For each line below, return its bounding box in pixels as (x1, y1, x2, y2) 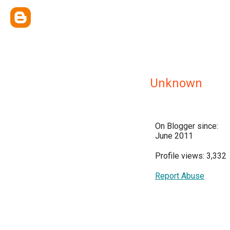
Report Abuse (155, 171, 204, 181)
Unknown (150, 76, 202, 90)
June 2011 (155, 131, 193, 141)
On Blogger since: (155, 121, 218, 131)
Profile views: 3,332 (155, 151, 226, 161)
